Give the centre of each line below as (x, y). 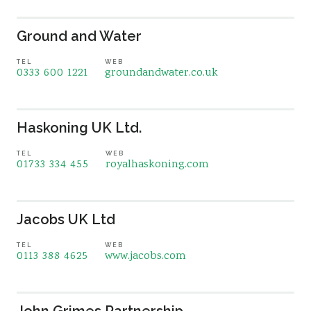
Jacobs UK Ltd (66, 219)
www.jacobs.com (145, 257)
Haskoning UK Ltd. (79, 128)
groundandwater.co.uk (161, 73)
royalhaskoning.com (157, 165)
